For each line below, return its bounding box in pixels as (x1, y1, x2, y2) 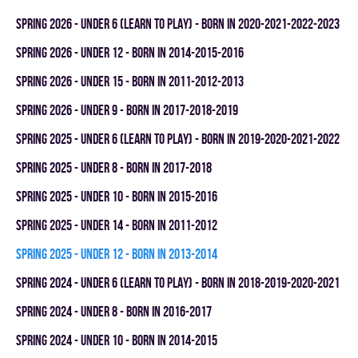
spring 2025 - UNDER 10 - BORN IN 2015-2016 (16, 189, 217, 204)
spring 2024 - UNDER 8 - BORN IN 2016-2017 (16, 304, 212, 319)
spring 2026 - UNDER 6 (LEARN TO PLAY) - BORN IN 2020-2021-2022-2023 (16, 16, 340, 31)
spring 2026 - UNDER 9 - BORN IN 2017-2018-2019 (16, 102, 238, 117)
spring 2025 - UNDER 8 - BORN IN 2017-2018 (16, 160, 212, 175)
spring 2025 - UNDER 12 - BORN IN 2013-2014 (16, 246, 217, 261)
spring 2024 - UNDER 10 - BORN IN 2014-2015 (16, 332, 217, 348)
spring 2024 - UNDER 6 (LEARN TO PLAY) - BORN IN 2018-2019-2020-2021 (16, 275, 340, 290)
